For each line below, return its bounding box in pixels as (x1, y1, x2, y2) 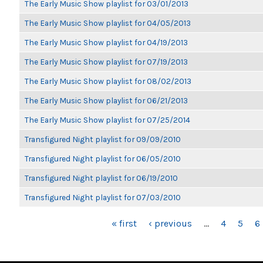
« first (112, 218, 137, 229)
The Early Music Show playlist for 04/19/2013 (25, 38, 188, 47)
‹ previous (149, 218, 192, 229)
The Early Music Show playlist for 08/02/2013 (25, 76, 191, 86)
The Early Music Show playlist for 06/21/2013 (25, 96, 188, 105)
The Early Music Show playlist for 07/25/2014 (25, 115, 190, 124)
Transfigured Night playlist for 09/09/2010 (25, 134, 181, 144)
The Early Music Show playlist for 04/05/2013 (25, 18, 191, 28)
